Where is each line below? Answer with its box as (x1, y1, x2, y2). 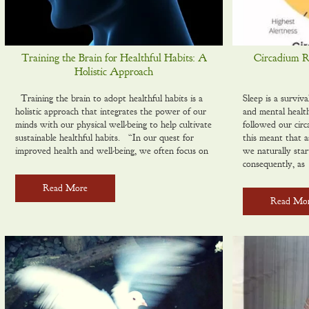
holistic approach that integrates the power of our (15, 106, 206, 117)
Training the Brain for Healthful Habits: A (21, 51, 207, 65)
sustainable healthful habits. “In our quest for (15, 132, 194, 143)
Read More (43, 182, 88, 194)
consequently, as (243, 158, 306, 170)
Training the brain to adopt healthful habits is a (15, 92, 203, 104)
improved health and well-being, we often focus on (15, 145, 208, 157)
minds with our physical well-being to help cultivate (15, 119, 212, 130)
